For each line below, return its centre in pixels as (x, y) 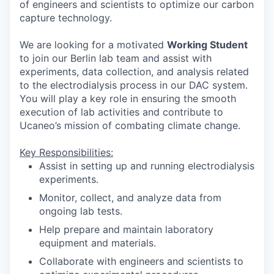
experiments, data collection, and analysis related (134, 72)
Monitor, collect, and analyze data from (130, 198)
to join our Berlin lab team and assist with (116, 58)
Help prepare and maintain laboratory (126, 229)
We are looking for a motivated (93, 45)
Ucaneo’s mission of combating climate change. (130, 125)
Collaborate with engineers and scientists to (141, 261)
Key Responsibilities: (66, 152)
